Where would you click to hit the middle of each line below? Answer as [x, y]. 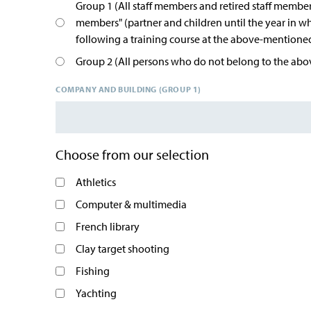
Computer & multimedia [131, 204]
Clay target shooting [123, 249]
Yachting [96, 293]
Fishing [93, 271]
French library [108, 226]
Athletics [96, 182]
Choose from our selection [132, 154]
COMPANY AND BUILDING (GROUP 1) [128, 89]
